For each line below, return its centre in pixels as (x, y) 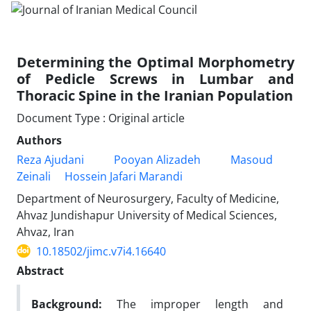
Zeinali (34, 176)
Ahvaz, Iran (45, 232)
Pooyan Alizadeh (157, 159)
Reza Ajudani (50, 159)
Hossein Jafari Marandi (124, 176)
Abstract (40, 270)
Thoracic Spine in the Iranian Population (155, 95)
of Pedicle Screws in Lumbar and (155, 78)
